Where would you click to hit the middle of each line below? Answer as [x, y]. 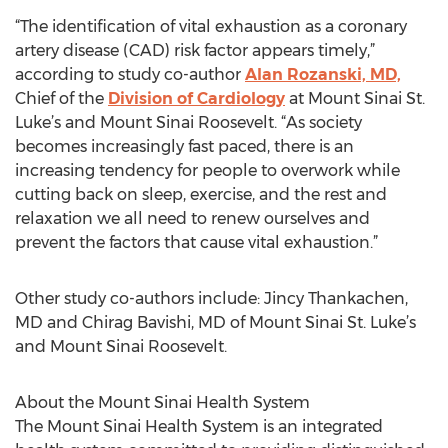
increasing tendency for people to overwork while [207, 170]
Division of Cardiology [196, 98]
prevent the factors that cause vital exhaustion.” [196, 242]
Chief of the [61, 98]
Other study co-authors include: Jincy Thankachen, [211, 298]
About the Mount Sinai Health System [162, 402]
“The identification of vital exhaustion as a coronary [211, 26]
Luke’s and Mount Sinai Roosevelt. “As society [188, 122]
